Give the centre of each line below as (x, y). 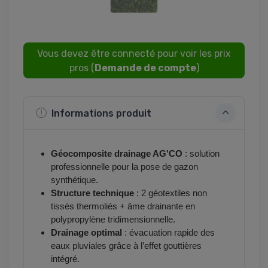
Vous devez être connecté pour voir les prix (134, 54)
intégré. (66, 259)
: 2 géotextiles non (171, 193)
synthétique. (75, 180)
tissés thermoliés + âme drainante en (123, 206)
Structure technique (93, 193)
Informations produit (100, 113)
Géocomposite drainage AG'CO (117, 154)
